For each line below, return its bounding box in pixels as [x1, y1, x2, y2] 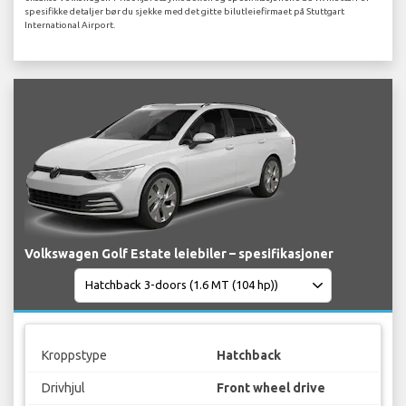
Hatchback [217, 348, 281, 363]
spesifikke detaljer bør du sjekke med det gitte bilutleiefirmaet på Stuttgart [24, 5, 344, 16]
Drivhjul [41, 381, 85, 396]
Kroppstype [41, 348, 107, 363]
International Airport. [24, 19, 115, 30]
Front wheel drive [217, 381, 325, 396]
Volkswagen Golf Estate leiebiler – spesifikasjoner [24, 246, 333, 261]
